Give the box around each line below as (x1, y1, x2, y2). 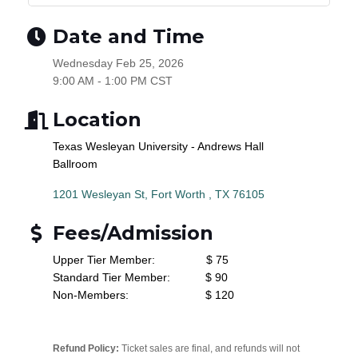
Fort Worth (151, 188, 209, 201)
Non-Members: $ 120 (53, 288, 234, 302)
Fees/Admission (53, 221, 213, 245)
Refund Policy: (53, 343, 119, 355)
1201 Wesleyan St (53, 188, 145, 201)
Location (53, 108, 141, 132)
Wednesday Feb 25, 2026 (53, 57, 184, 70)
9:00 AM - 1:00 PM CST (53, 74, 173, 88)
